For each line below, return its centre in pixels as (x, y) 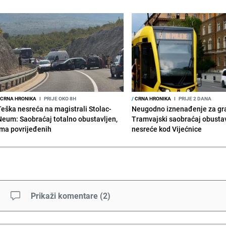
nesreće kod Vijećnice (167, 129)
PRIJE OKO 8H (59, 98)
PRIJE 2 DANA (195, 98)
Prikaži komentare (64, 195)
